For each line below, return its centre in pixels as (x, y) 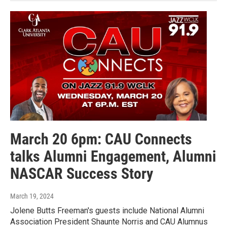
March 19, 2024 (32, 196)
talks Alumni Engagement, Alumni (113, 157)
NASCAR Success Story (82, 174)
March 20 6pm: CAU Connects (101, 139)
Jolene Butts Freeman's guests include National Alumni (107, 211)
